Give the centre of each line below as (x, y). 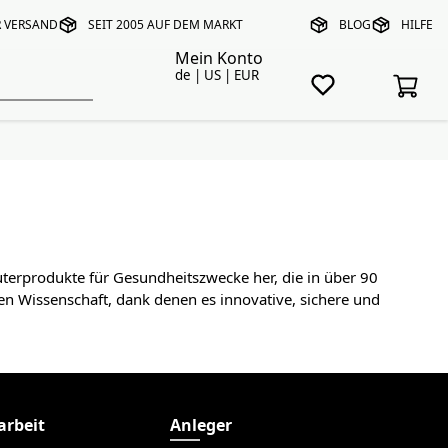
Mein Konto (218, 58)
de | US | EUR (216, 75)
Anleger (201, 425)
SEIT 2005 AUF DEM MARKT (165, 24)
